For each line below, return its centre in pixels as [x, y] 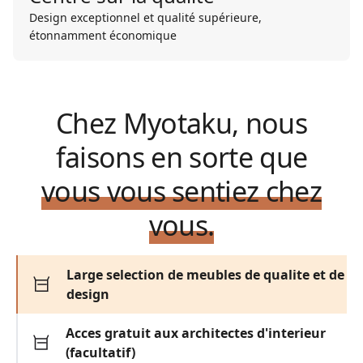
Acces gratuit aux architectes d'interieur [196, 333]
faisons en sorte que [181, 157]
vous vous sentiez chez [181, 191]
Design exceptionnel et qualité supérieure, [145, 17]
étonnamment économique [103, 35]
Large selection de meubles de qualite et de [205, 274]
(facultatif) [101, 352]
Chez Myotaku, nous [181, 123]
